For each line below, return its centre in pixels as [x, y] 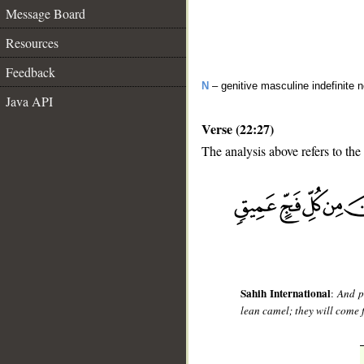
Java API [29, 101]
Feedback [30, 72]
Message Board [45, 13]
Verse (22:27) [238, 129]
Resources [32, 43]
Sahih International [286, 294]
